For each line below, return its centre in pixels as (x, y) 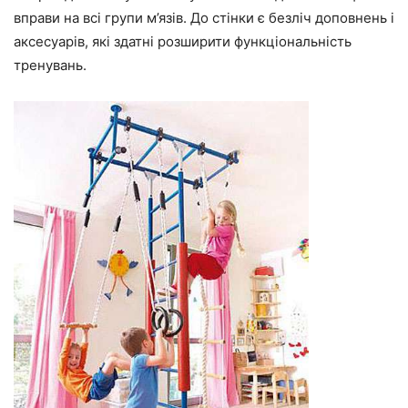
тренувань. (50, 65)
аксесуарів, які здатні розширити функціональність (183, 41)
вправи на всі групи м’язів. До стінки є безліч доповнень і (204, 17)
